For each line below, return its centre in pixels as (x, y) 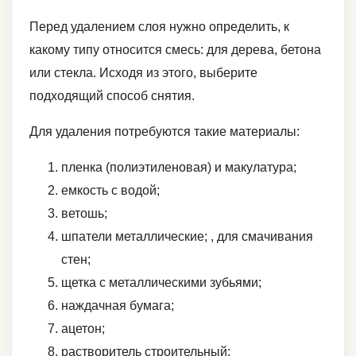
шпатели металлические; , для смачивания (187, 236)
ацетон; (83, 328)
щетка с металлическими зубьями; (161, 282)
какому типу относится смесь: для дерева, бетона (175, 49)
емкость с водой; (110, 190)
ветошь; (84, 213)
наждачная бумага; (118, 305)
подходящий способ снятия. (112, 95)
